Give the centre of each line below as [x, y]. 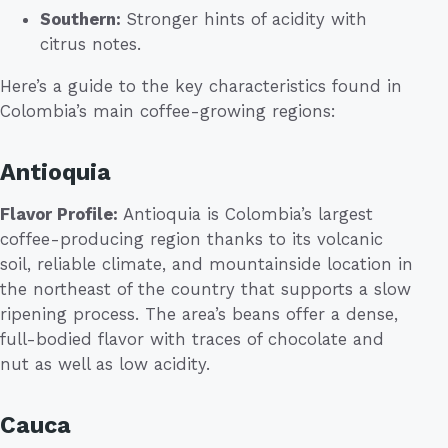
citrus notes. [90, 43]
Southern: [80, 18]
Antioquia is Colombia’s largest [248, 213]
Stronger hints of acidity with [244, 18]
